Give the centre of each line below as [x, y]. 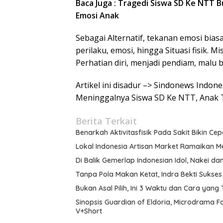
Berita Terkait [106, 121]
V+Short [89, 211]
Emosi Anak [97, 16]
